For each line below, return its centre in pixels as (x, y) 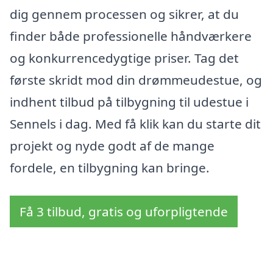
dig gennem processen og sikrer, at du (124, 14)
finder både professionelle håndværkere (131, 36)
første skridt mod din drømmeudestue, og (136, 80)
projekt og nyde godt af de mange (112, 146)
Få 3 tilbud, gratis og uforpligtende (124, 211)
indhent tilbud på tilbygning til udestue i (129, 102)
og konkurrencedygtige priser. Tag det (124, 58)
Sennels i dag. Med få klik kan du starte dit (135, 124)
